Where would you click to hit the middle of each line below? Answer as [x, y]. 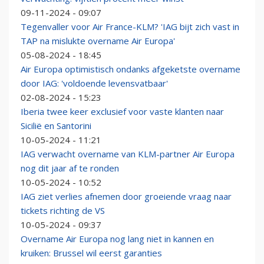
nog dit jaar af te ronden [70, 168]
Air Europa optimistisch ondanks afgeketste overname [131, 69]
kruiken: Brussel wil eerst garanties [91, 253]
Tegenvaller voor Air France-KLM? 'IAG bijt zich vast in [130, 27]
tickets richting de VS [63, 211]
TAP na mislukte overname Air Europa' [98, 41]
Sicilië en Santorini [56, 126]
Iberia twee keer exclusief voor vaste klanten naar [122, 112]
